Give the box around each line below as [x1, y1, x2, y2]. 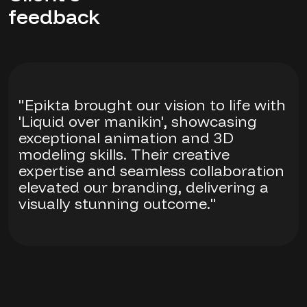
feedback [8, 3, 100, 29]
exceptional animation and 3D [19, 128, 234, 147]
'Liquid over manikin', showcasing [19, 112, 257, 131]
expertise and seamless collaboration [19, 161, 284, 180]
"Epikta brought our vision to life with [19, 95, 286, 114]
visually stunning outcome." [19, 194, 217, 213]
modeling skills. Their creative [19, 145, 230, 164]
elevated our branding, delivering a [19, 177, 269, 197]
